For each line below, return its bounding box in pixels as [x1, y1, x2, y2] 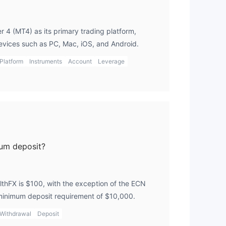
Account [68, 58, 92, 65]
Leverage [98, 58, 125, 65]
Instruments [29, 58, 62, 65]
